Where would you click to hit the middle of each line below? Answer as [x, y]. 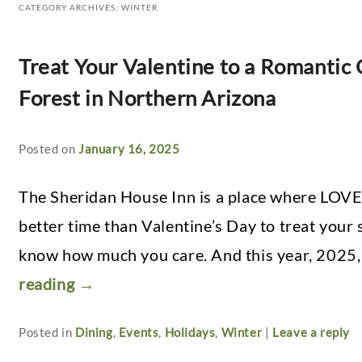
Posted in [46, 332]
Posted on [49, 148]
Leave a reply [311, 332]
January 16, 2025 [129, 148]
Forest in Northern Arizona [147, 97]
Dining [94, 332]
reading [48, 284]
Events [139, 332]
